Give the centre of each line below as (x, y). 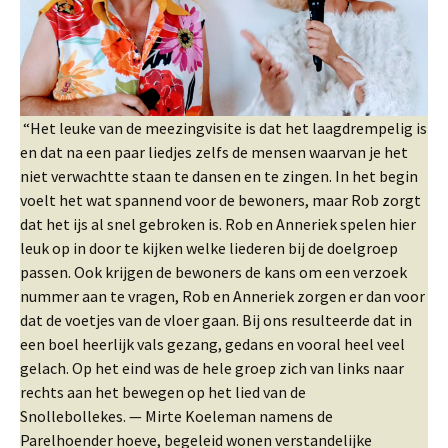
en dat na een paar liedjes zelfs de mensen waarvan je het (214, 151)
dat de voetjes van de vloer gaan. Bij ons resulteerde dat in (216, 319)
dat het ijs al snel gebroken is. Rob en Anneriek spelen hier (218, 223)
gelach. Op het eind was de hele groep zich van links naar (212, 367)
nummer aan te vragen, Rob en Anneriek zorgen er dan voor (222, 295)
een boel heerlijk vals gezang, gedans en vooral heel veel (212, 343)
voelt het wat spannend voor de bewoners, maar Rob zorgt (220, 199)
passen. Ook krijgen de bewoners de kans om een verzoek (213, 271)
